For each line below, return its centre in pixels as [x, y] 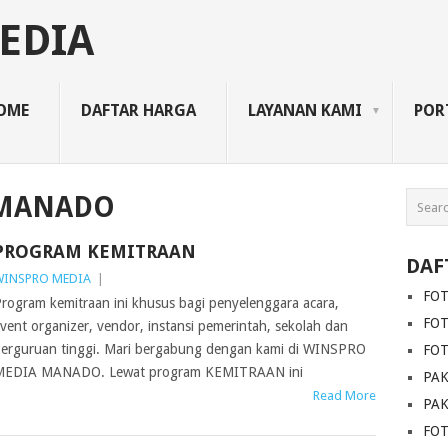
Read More [345, 395]
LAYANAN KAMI [305, 110]
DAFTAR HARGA [138, 110]
